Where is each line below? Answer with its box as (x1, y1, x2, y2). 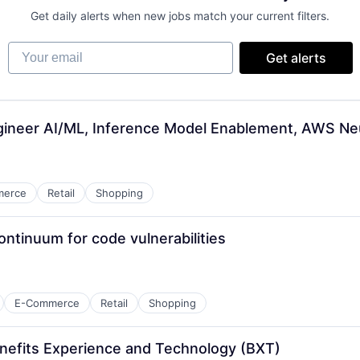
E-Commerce (14, 297, 80, 309)
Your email (6, 41, 72, 57)
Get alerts (265, 50, 326, 66)
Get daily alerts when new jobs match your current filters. (31, 9, 329, 22)
